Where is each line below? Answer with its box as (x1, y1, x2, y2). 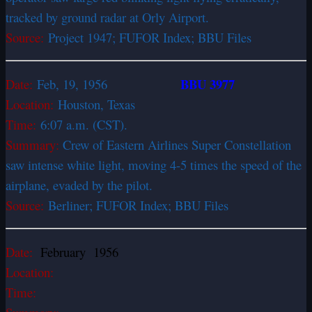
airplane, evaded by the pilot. (6, 175, 157, 194)
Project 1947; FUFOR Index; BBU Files (48, 28, 251, 46)
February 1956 (33, 242, 118, 260)
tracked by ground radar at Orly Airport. (6, 8, 213, 26)
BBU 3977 (180, 74, 235, 93)
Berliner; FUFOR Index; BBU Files (48, 196, 228, 214)
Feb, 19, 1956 (37, 75, 180, 93)
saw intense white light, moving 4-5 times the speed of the (6, 155, 302, 173)
